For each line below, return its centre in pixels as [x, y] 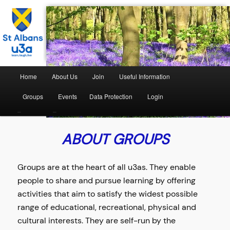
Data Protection [111, 97]
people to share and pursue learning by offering [107, 181]
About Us [64, 76]
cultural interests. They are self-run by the [97, 221]
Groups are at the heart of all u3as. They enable [107, 167]
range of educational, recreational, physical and [107, 207]
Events [67, 97]
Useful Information [145, 76]
